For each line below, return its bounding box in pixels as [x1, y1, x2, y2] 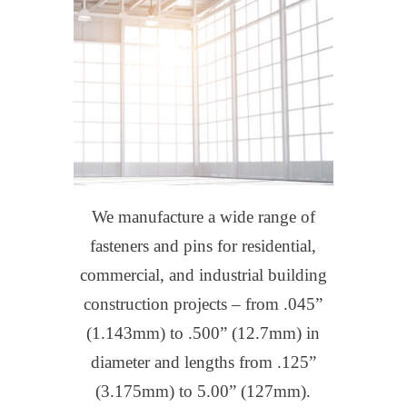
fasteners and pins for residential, [90, 236, 317, 256]
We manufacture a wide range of [91, 207, 315, 227]
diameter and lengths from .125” [90, 352, 316, 372]
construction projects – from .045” [84, 294, 323, 314]
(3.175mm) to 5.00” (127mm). [95, 382, 312, 402]
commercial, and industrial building [79, 265, 327, 285]
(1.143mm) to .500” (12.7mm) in [86, 323, 321, 343]
